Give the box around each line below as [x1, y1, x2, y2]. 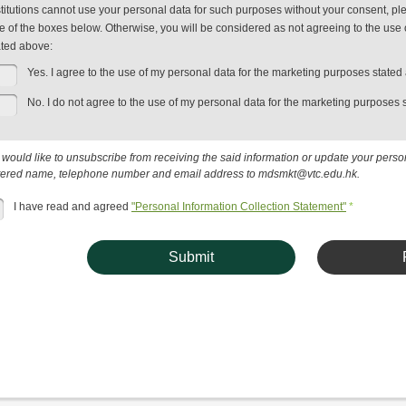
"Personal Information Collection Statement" [131, 200, 346, 213]
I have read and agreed [14, 200, 131, 213]
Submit [168, 249, 214, 265]
